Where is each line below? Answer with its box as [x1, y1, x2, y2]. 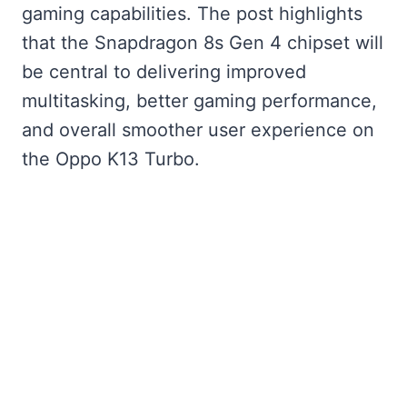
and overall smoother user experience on [22, 119, 374, 141]
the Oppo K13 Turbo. [22, 148, 200, 170]
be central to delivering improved [22, 61, 306, 83]
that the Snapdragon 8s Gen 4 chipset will [22, 32, 383, 54]
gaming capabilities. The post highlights [22, 3, 362, 25]
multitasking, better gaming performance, [22, 90, 377, 112]
